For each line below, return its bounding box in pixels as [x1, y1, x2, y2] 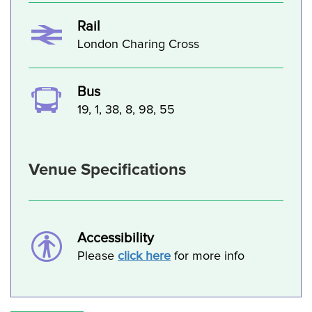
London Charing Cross [77, 38, 199, 51]
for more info [171, 249, 244, 263]
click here [118, 249, 171, 263]
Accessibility [77, 231, 154, 245]
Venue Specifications [29, 159, 186, 180]
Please [77, 249, 118, 263]
